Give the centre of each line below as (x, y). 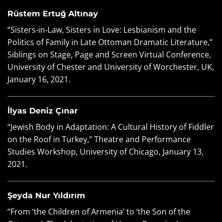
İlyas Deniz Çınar (43, 111)
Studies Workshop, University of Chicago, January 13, (106, 151)
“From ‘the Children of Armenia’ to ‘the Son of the (99, 211)
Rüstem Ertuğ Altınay (53, 14)
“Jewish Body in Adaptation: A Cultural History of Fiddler (111, 127)
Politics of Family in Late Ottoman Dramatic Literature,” (110, 42)
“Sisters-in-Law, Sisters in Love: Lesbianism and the (102, 30)
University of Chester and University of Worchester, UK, (111, 67)
